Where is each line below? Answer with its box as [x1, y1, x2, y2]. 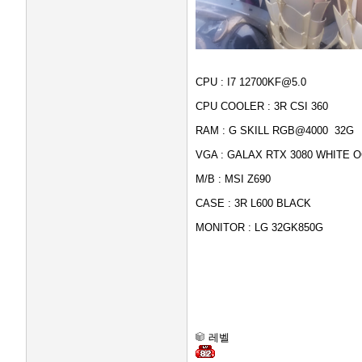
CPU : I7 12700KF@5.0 [196, 76, 306, 88]
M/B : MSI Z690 [196, 173, 271, 185]
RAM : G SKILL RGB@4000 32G [196, 124, 354, 137]
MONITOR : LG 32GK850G [196, 221, 323, 234]
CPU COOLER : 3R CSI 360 [196, 100, 328, 112]
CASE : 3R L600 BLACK [196, 197, 311, 209]
